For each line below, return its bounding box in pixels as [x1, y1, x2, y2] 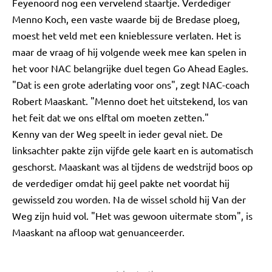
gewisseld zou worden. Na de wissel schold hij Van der [12, 193, 246, 205]
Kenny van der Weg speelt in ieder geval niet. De [12, 127, 223, 140]
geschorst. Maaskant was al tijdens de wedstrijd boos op [12, 160, 253, 172]
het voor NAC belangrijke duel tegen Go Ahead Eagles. [12, 62, 248, 74]
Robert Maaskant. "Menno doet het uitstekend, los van [12, 95, 248, 107]
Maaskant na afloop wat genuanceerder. [12, 226, 189, 238]
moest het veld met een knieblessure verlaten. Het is [12, 29, 241, 41]
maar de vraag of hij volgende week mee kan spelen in [12, 46, 246, 58]
